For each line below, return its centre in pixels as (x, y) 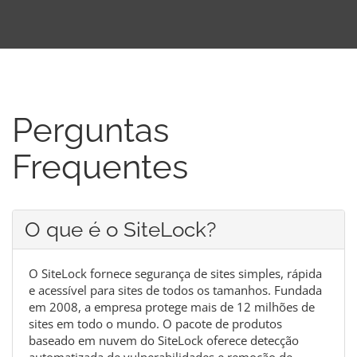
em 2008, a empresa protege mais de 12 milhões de (172, 307)
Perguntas (90, 131)
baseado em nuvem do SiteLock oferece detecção (164, 341)
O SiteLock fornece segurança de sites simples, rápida (175, 274)
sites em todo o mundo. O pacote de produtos (155, 324)
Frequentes (100, 167)
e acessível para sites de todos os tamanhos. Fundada (175, 290)
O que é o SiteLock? (120, 230)
